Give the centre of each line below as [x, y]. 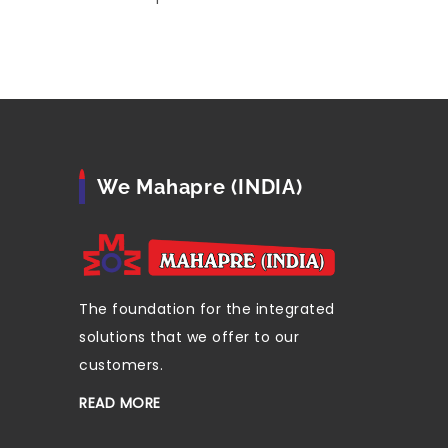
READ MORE [120, 403]
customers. [121, 365]
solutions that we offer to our [189, 337]
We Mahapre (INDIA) [200, 187]
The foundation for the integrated [207, 309]
